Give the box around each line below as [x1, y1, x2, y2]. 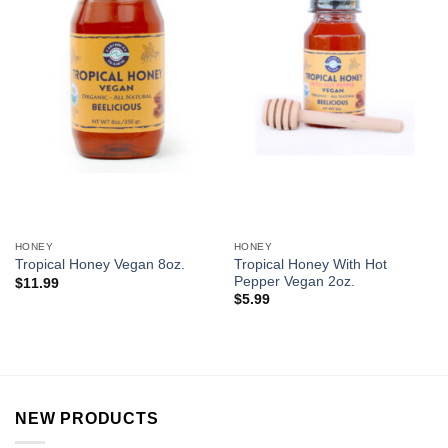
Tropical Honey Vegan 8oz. [14, 257, 185, 273]
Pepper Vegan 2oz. [233, 273, 355, 289]
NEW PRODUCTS [15, 409, 159, 427]
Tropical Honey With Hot [233, 256, 387, 272]
